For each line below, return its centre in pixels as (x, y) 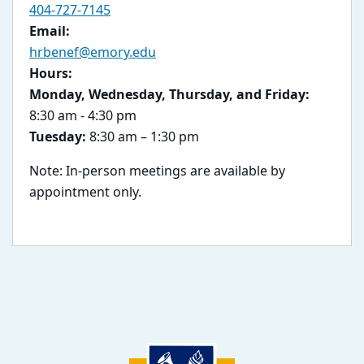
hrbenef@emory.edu (93, 52)
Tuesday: (58, 137)
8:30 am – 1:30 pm (143, 137)
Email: (50, 31)
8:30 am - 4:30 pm (83, 116)
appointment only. (85, 192)
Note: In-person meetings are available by (157, 171)
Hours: (51, 74)
